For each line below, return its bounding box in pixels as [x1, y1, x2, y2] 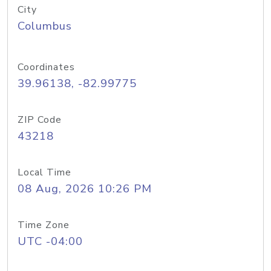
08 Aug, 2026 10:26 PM [18, 181, 152, 197]
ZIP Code [18, 113, 62, 126]
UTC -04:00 [18, 233, 83, 249]
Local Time [18, 166, 71, 179]
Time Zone [18, 218, 70, 232]
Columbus [18, 18, 72, 34]
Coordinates [18, 60, 75, 74]
